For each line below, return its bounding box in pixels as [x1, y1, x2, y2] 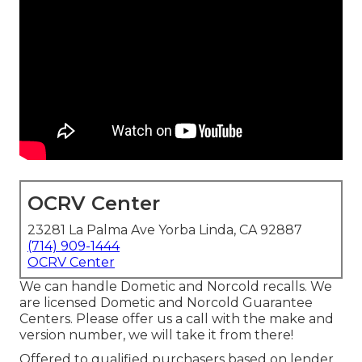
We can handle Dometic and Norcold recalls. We [19, 279, 332, 295]
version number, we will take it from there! [19, 327, 293, 343]
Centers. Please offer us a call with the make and [19, 311, 334, 327]
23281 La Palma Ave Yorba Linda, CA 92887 [27, 222, 302, 238]
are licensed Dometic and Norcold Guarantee [19, 295, 313, 311]
